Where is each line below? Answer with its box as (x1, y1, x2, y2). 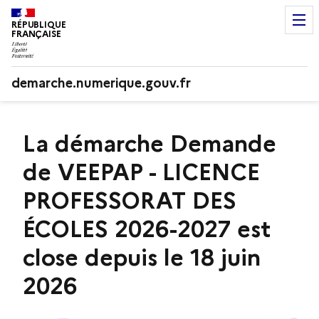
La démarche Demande (23, 129, 276, 157)
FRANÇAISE (11, 28, 61, 39)
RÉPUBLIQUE (11, 19, 66, 30)
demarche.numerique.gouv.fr (11, 75, 191, 91)
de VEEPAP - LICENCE (23, 157, 260, 186)
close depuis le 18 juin (23, 243, 261, 271)
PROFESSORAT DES (23, 186, 236, 214)
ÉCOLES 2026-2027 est (23, 214, 271, 243)
